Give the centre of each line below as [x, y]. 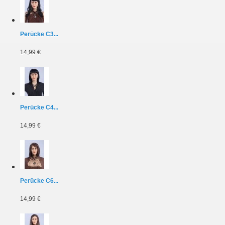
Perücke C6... [39, 181]
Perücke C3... [39, 34]
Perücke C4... [39, 107]
